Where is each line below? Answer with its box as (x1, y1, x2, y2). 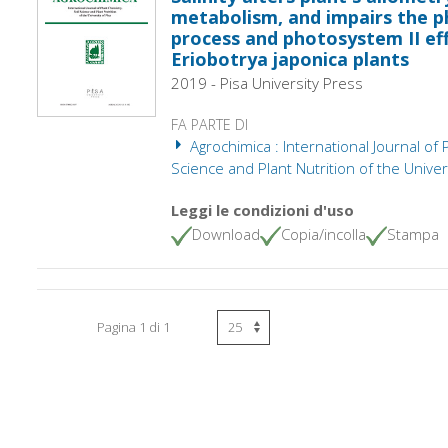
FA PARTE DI (170, 115, 248, 134)
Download (191, 224, 260, 244)
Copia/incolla (280, 224, 366, 244)
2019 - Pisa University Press (170, 73, 363, 93)
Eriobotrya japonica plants (170, 47, 409, 71)
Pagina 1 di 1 (97, 317, 171, 336)
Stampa (386, 224, 439, 244)
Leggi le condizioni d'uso (170, 200, 354, 220)
